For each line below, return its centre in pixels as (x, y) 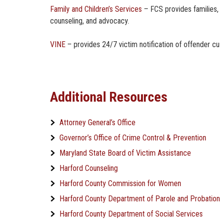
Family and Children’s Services (96, 9)
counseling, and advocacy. (90, 21)
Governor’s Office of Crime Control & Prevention (133, 137)
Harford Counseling (89, 168)
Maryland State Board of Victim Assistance (125, 153)
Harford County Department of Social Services (131, 214)
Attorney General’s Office (97, 122)
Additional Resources (109, 97)
